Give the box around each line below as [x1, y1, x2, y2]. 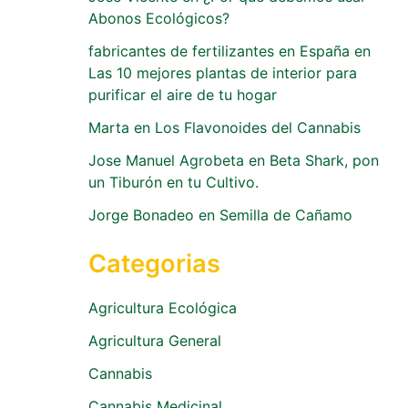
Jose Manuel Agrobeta [87, 150, 244, 169]
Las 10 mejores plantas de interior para [87, 63, 357, 82]
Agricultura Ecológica [87, 298, 237, 317]
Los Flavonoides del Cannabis [154, 117, 361, 137]
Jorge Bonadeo [87, 205, 194, 224]
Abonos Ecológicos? [87, 8, 229, 27]
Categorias [87, 248, 220, 279]
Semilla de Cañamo [219, 205, 352, 224]
